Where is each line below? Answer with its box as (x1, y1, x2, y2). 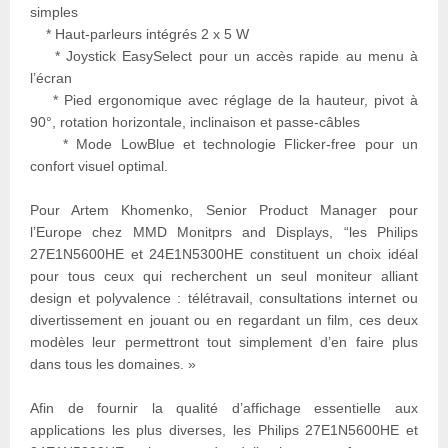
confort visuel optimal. (30, 157, 168, 174)
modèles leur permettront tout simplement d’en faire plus (30, 333, 418, 350)
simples (30, 3, 78, 20)
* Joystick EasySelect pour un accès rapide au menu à (30, 47, 418, 64)
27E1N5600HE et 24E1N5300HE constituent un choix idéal (30, 245, 418, 262)
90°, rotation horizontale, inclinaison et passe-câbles (30, 113, 360, 130)
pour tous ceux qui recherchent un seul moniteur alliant (30, 267, 418, 284)
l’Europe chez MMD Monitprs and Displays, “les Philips (30, 223, 418, 240)
